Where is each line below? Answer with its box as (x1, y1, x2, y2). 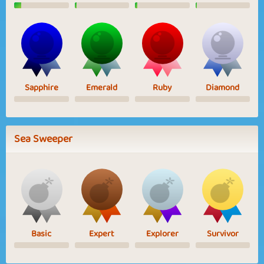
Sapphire (24, 80, 58, 95)
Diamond (206, 80, 240, 95)
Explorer (146, 226, 179, 241)
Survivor (206, 226, 239, 241)
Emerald (86, 80, 118, 95)
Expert (89, 226, 115, 241)
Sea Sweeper (14, 130, 72, 148)
